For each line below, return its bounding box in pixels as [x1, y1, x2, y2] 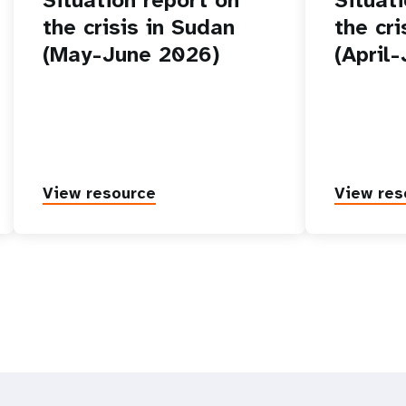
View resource [43, 181, 157, 204]
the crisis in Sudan [43, 12, 236, 42]
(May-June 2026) [43, 39, 221, 69]
